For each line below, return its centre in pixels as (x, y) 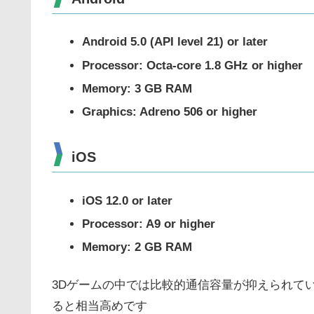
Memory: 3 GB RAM (137, 88)
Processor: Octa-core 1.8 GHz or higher (193, 65)
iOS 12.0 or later (128, 200)
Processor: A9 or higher (149, 224)
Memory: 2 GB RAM (137, 247)
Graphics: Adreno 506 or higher (170, 112)
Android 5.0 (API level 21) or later (175, 42)
